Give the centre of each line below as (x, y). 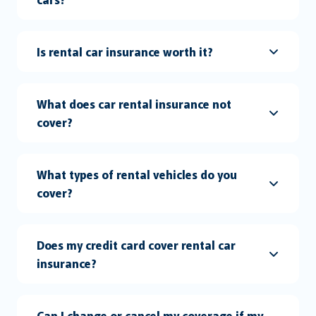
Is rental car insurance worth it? (125, 51)
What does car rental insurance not (134, 103)
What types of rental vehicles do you (137, 174)
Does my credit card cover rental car (136, 244)
